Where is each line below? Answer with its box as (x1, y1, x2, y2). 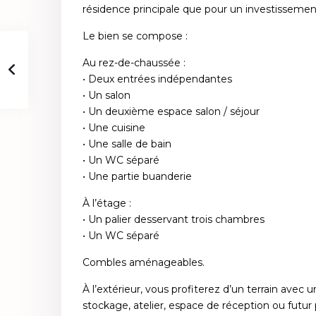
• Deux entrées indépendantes (83, 72, 232, 85)
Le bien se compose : (83, 29, 188, 42)
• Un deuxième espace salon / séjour (83, 104, 260, 118)
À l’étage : (83, 196, 131, 209)
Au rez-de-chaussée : (83, 56, 186, 69)
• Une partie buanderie (83, 169, 192, 183)
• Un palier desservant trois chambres (83, 212, 265, 226)
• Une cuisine (83, 121, 145, 134)
